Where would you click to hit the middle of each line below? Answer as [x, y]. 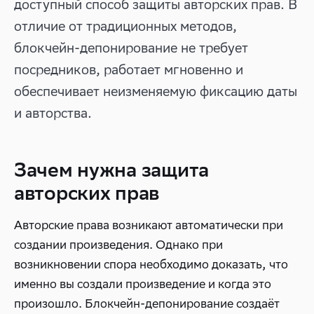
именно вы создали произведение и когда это [143, 284]
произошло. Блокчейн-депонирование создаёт [147, 303]
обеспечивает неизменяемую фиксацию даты [156, 91]
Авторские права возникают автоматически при [149, 225]
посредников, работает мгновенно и [129, 69]
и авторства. [53, 113]
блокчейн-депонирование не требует [131, 48]
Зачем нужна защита [111, 169]
